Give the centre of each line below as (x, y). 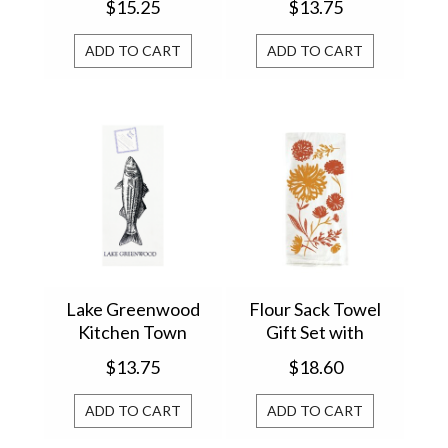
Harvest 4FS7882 (315, 378)
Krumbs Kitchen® (133, 18)
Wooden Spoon (315, 355)
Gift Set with (315, 332)
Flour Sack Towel (315, 309)
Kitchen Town (133, 332)
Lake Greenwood (132, 309)
